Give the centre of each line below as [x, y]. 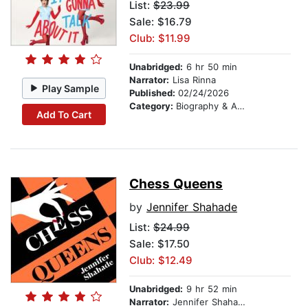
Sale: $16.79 [161, 22]
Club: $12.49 [161, 261]
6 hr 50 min [210, 67]
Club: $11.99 [160, 38]
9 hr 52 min [210, 289]
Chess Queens [176, 184]
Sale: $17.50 [159, 244]
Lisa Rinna [192, 80]
